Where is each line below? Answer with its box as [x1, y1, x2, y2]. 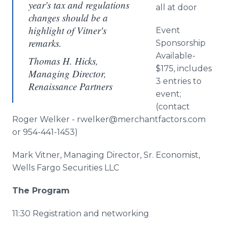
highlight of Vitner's [28, 24, 106, 37]
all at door [156, 3, 197, 12]
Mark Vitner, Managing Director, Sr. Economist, [12, 150, 200, 160]
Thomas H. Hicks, [28, 54, 98, 67]
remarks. [28, 37, 62, 49]
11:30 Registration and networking [12, 209, 149, 218]
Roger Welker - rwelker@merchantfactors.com [12, 115, 206, 124]
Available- [156, 51, 195, 61]
